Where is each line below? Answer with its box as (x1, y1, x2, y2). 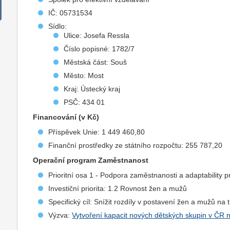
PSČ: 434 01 (64, 98, 105, 106)
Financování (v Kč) (33, 113, 100, 121)
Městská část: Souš (64, 58, 127, 66)
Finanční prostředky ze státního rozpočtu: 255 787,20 (48, 141, 223, 149)
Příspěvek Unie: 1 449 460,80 (48, 128, 145, 136)
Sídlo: (48, 22, 67, 30)
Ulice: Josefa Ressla (64, 31, 130, 40)
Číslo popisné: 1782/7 (64, 45, 135, 53)
